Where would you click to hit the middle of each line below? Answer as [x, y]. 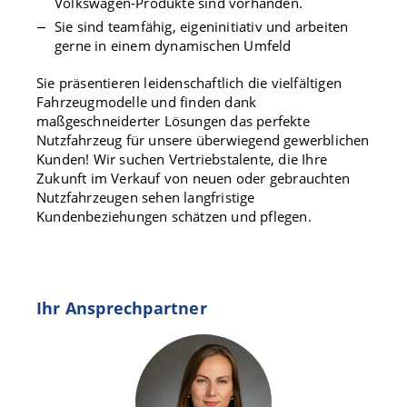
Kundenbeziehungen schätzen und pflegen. [174, 216]
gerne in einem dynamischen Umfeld [173, 45]
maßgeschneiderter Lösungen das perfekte [173, 121]
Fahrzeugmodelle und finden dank [147, 102]
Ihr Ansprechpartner [122, 308]
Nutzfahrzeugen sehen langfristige [146, 197]
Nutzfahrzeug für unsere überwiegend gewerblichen [203, 140]
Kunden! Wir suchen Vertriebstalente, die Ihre [182, 159]
